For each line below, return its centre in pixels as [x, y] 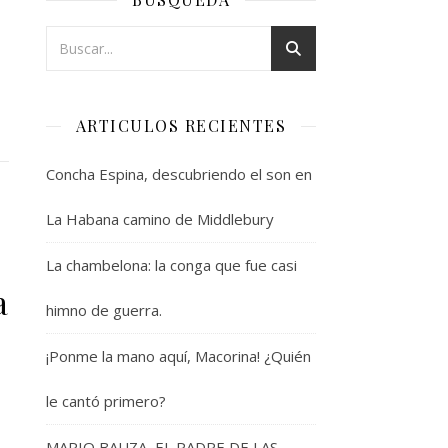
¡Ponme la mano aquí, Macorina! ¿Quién [178, 356]
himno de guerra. [104, 310]
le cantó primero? [106, 401]
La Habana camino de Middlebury [160, 219]
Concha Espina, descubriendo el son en [179, 174]
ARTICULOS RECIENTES [181, 125]
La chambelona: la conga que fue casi [171, 265]
